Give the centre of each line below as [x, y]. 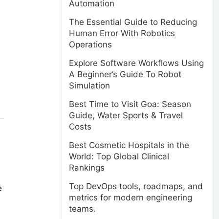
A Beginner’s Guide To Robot [125, 74]
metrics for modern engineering [131, 197]
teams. [82, 209]
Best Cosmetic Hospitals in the [129, 145]
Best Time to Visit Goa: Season [130, 104]
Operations [90, 44]
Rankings [87, 168]
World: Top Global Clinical [119, 156]
